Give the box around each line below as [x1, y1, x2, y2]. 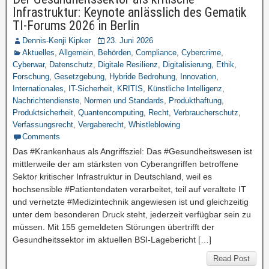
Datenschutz [49, 60, 93, 69]
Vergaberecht [78, 120, 124, 129]
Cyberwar [13, 60, 44, 69]
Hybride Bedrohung [109, 72, 175, 81]
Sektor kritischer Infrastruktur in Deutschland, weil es [13, 172, 212, 181]
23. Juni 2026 [106, 36, 153, 45]
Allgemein [59, 48, 93, 57]
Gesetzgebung [54, 72, 104, 81]
